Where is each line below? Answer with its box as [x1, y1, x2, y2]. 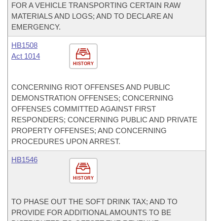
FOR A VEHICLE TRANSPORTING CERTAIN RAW [11, 1, 181, 9]
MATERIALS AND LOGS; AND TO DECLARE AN [11, 12, 173, 20]
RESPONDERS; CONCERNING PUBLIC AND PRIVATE [11, 115, 197, 124]
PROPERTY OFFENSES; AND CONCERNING [11, 126, 167, 135]
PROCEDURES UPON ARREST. [11, 137, 120, 146]
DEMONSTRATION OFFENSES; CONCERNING [11, 94, 174, 102]
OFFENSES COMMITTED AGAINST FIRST [11, 105, 156, 113]
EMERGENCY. [11, 23, 61, 31]
